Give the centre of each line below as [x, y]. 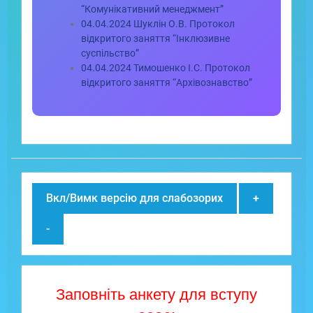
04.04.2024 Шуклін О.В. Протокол [158, 24]
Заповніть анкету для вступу [156, 294]
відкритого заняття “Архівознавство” [167, 82]
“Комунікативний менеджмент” [153, 9]
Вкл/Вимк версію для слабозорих [135, 198]
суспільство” [110, 53]
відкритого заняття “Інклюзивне [156, 38]
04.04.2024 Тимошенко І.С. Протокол [166, 68]
